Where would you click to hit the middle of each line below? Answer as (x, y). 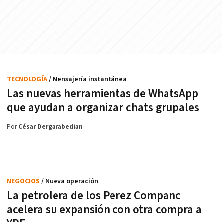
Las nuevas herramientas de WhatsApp (103, 93)
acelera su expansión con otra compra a (104, 209)
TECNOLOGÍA (28, 79)
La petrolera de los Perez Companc (94, 195)
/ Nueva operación (70, 181)
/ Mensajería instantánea (88, 79)
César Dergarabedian (51, 127)
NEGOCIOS (24, 181)
